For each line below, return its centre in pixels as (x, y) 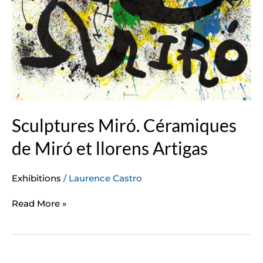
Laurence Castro (105, 178)
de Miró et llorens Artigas (110, 148)
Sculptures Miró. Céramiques (124, 125)
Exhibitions (36, 178)
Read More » (39, 204)
